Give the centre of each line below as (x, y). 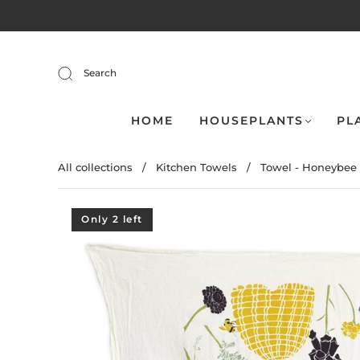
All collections (95, 167)
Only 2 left (112, 219)
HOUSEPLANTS (251, 121)
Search (100, 73)
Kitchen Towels (196, 167)
